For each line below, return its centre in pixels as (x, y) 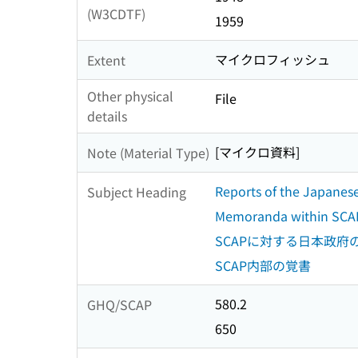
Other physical (130, 96)
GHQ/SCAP (119, 304)
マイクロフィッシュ (272, 60)
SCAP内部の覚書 (263, 266)
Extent (106, 60)
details (107, 116)
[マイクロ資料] (257, 152)
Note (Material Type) (148, 152)
